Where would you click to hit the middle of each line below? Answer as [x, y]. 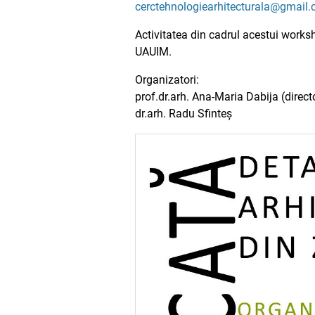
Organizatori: [167, 80]
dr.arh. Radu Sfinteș [184, 114]
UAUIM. [153, 52]
